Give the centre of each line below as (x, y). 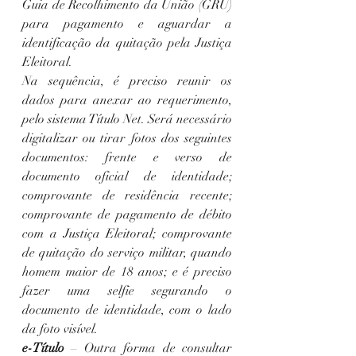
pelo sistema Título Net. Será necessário (127, 119)
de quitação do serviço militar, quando (127, 252)
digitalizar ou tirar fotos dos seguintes (127, 138)
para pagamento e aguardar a (127, 23)
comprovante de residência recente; (127, 195)
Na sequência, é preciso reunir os (127, 81)
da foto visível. (60, 329)
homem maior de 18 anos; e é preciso (127, 271)
